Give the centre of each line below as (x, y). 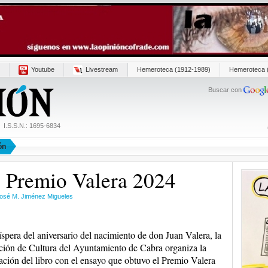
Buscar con (226, 90)
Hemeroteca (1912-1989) (173, 69)
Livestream (101, 69)
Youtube (42, 69)
